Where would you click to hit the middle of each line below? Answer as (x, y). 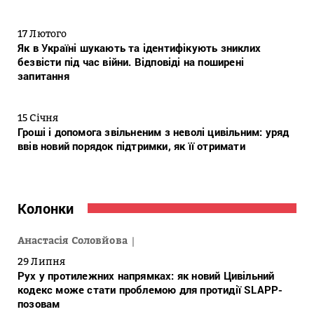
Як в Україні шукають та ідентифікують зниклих (139, 48)
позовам (39, 304)
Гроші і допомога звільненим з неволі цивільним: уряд (153, 132)
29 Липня (42, 261)
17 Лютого (42, 34)
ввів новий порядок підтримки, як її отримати (131, 146)
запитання (43, 76)
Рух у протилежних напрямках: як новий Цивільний (146, 276)
